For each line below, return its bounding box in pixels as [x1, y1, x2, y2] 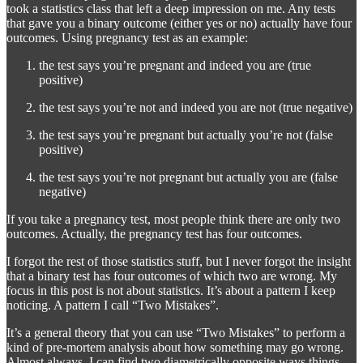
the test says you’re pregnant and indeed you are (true [39, 58, 311, 72]
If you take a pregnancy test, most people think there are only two [6, 211, 340, 226]
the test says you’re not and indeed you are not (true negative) [39, 100, 352, 114]
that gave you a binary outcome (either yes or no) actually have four [6, 15, 352, 30]
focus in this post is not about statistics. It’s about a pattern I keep [6, 283, 335, 297]
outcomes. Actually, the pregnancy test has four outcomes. [6, 226, 302, 241]
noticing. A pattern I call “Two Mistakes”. [6, 297, 219, 312]
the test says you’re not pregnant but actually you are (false [39, 169, 338, 184]
